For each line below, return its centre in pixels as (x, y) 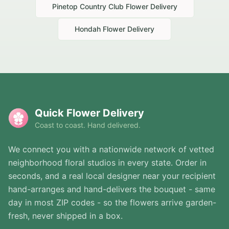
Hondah (88, 29)
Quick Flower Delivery (89, 113)
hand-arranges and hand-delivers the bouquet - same (112, 189)
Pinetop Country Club (88, 7)
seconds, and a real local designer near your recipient (112, 176)
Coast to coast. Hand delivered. (88, 125)
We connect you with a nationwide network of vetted (111, 150)
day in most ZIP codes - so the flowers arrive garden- (112, 203)
